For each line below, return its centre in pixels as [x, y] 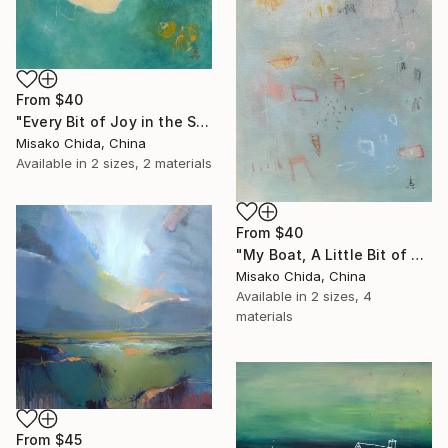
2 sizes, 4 [341, 295]
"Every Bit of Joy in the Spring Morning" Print [203, 122]
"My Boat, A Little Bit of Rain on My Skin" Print [418, 254]
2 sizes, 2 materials [151, 163]
